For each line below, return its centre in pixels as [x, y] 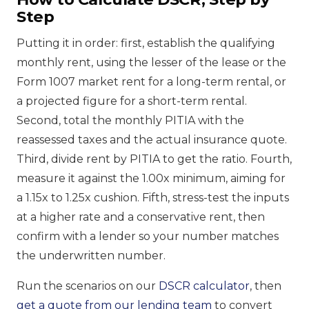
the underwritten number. [91, 255]
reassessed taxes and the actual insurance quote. [152, 139]
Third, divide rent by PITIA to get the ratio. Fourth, [154, 159]
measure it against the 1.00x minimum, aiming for [151, 178]
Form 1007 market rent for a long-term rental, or [151, 81]
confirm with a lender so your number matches [148, 236]
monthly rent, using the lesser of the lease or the [151, 62]
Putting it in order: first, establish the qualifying [146, 43]
